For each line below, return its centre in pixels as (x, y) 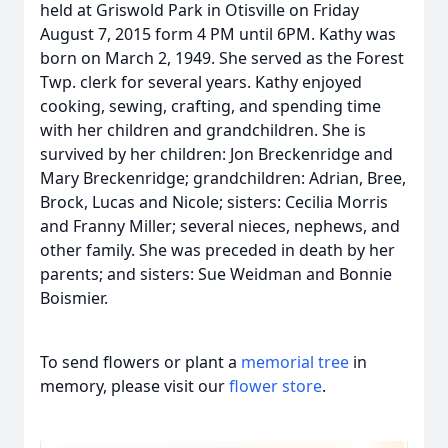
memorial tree (295, 362)
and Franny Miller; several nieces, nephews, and (220, 226)
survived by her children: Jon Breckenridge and (216, 154)
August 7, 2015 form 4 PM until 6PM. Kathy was (218, 34)
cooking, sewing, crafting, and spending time (210, 106)
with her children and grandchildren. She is (203, 130)
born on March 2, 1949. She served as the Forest (222, 58)
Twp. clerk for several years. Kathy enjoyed (201, 82)
